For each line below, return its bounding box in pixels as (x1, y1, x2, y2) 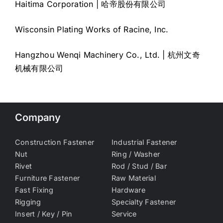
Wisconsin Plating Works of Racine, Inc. (15, 24, 169, 34)
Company (15, 111, 61, 123)
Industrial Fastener (111, 137, 177, 146)
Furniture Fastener (15, 173, 80, 182)
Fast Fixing (15, 185, 54, 194)
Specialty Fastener (111, 197, 176, 206)
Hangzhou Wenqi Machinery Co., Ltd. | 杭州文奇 (15, 49, 200, 60)
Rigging (15, 197, 41, 206)
